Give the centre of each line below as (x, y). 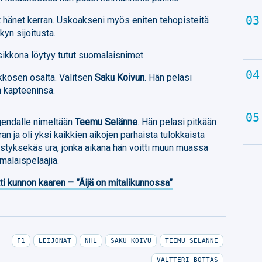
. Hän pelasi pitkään (177, 122)
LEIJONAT (55, 240)
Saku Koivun (120, 77)
